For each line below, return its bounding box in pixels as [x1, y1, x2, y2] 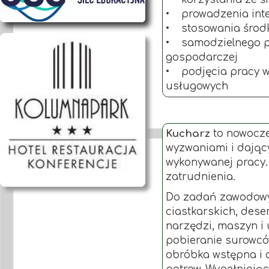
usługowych [166, 80, 228, 92]
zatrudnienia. [166, 171, 235, 183]
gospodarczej [166, 52, 238, 63]
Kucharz [166, 128, 210, 139]
